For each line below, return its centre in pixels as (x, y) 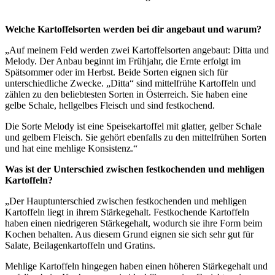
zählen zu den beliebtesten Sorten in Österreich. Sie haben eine (126, 94)
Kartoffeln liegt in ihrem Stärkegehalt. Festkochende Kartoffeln (127, 212)
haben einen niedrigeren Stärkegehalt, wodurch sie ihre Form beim (134, 223)
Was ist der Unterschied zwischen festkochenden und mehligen (135, 169)
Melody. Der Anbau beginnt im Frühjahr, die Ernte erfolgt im (123, 61)
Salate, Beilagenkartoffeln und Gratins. (80, 245)
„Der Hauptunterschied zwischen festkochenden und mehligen (126, 201)
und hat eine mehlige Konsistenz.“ (71, 148)
